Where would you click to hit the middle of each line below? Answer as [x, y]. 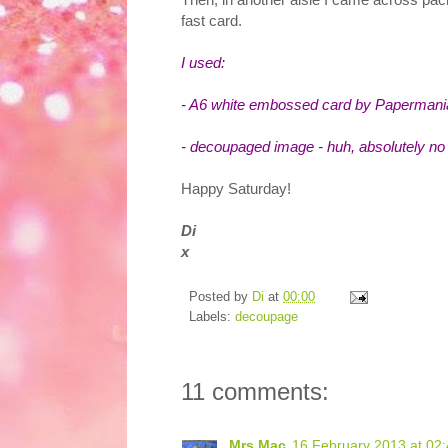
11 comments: [255, 391]
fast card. [211, 20]
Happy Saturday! [236, 188]
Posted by [220, 296]
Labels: [212, 316]
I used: [203, 62]
